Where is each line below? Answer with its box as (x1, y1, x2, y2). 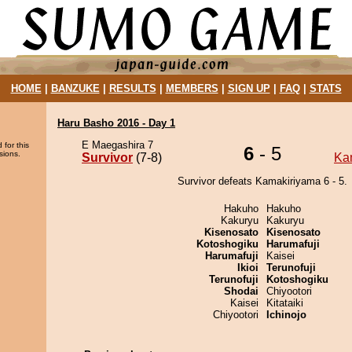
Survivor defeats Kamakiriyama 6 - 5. (178, 175, 347, 187)
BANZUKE (50, 82, 100, 94)
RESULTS (108, 82, 156, 94)
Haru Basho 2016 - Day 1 (57, 117, 175, 129)
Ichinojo (266, 309, 306, 321)
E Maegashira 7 (82, 139, 153, 151)
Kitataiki (266, 297, 303, 309)
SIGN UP (227, 82, 270, 94)
